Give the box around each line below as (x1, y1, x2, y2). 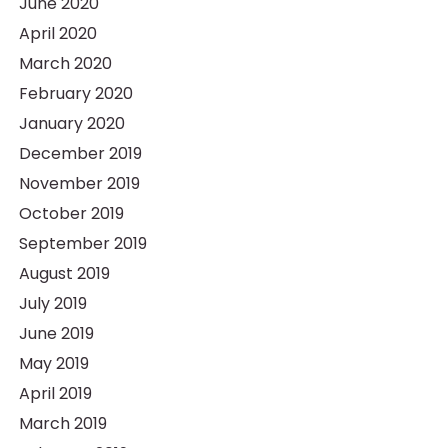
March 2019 (18, 412, 107, 435)
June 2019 (18, 322, 94, 345)
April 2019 (18, 382, 92, 405)
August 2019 (18, 262, 110, 285)
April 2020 (18, 22, 97, 45)
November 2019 (18, 172, 140, 195)
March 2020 (18, 52, 112, 75)
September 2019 (18, 232, 147, 255)
